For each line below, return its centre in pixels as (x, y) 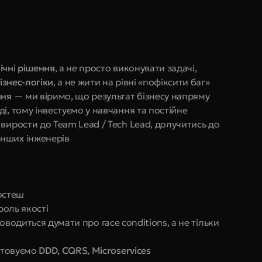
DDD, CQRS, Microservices (95, 250)
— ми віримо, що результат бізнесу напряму (111, 96)
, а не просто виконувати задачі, (126, 68)
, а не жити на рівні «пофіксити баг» (132, 82)
